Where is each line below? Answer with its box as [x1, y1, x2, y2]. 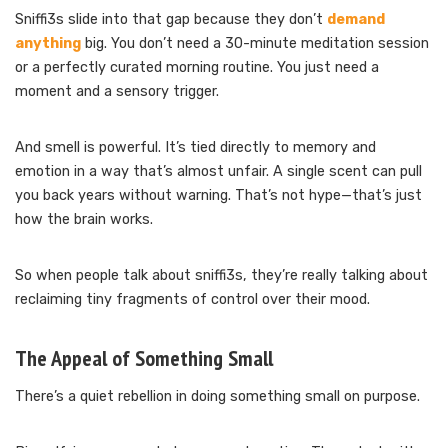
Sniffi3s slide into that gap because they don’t [15, 10, 327, 28]
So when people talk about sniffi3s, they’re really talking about [15, 266, 428, 284]
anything [15, 34, 81, 52]
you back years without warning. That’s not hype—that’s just [15, 186, 422, 204]
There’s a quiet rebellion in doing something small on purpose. [15, 387, 420, 405]
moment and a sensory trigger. [15, 82, 219, 100]
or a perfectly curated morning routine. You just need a [15, 58, 379, 76]
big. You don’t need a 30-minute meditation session [81, 34, 429, 52]
